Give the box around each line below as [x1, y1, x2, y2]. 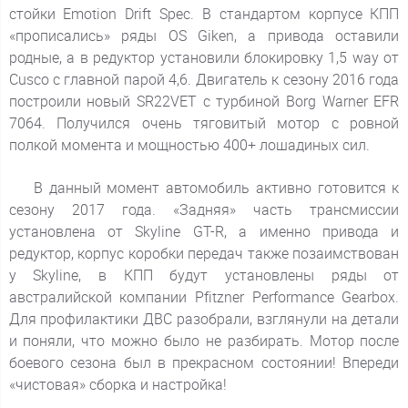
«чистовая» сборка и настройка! [8, 375, 230, 393]
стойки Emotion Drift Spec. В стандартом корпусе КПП [8, 5, 400, 24]
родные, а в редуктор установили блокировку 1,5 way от [8, 49, 400, 67]
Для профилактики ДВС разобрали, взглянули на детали [8, 310, 400, 328]
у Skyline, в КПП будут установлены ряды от [8, 266, 400, 284]
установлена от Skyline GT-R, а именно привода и [8, 222, 400, 240]
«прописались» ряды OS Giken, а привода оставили [8, 27, 400, 46]
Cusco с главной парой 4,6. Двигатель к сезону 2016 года [8, 71, 400, 89]
